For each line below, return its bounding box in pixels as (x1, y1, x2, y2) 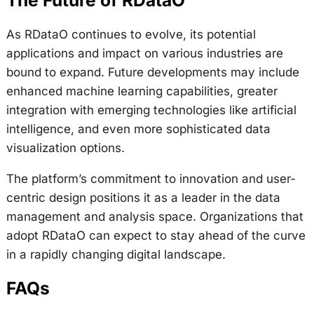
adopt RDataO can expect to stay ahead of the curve (6, 228, 306, 243)
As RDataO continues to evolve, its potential (6, 27, 256, 41)
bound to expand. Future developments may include (6, 64, 299, 79)
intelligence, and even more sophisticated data (6, 121, 271, 136)
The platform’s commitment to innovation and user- (6, 171, 296, 186)
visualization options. (6, 140, 125, 155)
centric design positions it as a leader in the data (6, 190, 280, 205)
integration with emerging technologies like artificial (6, 102, 296, 117)
